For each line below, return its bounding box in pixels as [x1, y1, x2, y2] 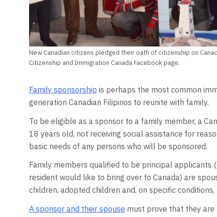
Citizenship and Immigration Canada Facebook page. [29, 59, 180, 67]
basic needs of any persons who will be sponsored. [29, 141, 207, 151]
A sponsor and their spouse [29, 203, 125, 214]
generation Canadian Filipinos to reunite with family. [29, 97, 209, 108]
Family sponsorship [29, 85, 97, 95]
